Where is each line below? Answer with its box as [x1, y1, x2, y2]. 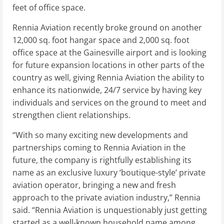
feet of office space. [12, 2, 85, 13]
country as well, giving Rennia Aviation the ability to [12, 72, 204, 83]
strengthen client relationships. [12, 109, 130, 121]
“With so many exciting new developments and [12, 129, 188, 141]
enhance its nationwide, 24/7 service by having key [12, 84, 201, 96]
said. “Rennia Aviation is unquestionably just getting [12, 204, 207, 216]
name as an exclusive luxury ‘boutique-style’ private [12, 167, 205, 178]
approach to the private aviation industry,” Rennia [12, 192, 200, 203]
